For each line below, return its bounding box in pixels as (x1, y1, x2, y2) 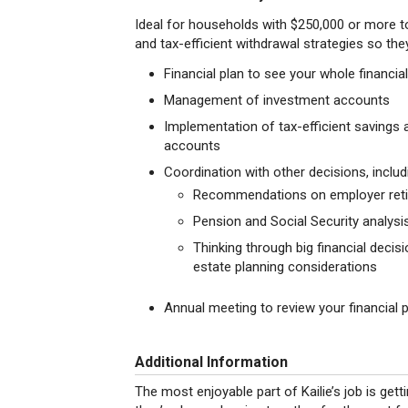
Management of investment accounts (164, 92, 390, 108)
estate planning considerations (193, 259, 377, 275)
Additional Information (135, 353, 288, 371)
